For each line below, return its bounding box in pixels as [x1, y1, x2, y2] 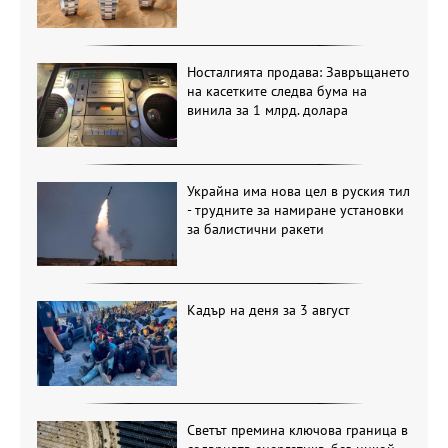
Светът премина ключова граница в [186, 420, 408, 439]
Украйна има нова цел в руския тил [186, 181, 410, 200]
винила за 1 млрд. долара [186, 100, 348, 119]
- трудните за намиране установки [186, 200, 404, 219]
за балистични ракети [186, 219, 324, 238]
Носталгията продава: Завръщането [186, 62, 410, 81]
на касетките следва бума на [186, 81, 367, 100]
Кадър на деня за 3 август [186, 301, 350, 320]
